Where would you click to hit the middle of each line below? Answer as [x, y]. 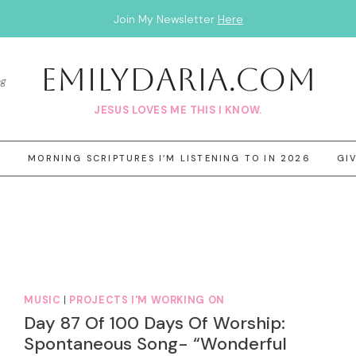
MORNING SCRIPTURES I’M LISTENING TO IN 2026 [169, 159]
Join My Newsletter [165, 19]
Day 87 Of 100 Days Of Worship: [155, 323]
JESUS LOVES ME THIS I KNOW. [178, 110]
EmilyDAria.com [178, 80]
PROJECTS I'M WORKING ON [147, 300]
